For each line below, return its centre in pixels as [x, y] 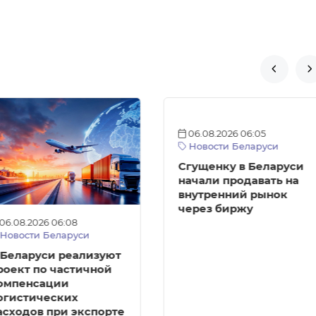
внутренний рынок [233, 194]
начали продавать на [238, 180]
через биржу [215, 208]
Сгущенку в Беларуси [241, 166]
